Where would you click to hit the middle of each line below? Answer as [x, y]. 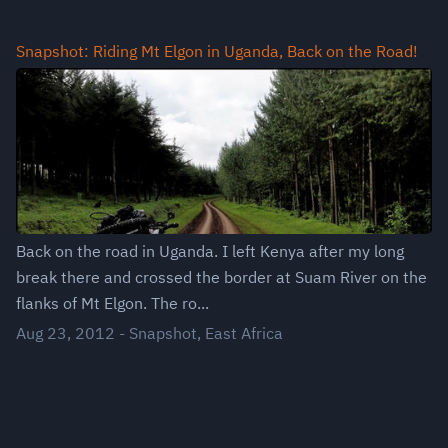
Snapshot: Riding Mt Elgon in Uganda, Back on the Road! [217, 50]
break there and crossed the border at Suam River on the [221, 277]
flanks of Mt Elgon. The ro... [112, 303]
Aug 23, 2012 [65, 333]
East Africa [244, 333]
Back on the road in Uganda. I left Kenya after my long [210, 251]
